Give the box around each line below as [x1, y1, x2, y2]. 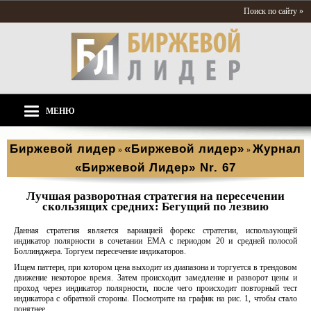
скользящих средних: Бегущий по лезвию [42, 200, 269, 213]
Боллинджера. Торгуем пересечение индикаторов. [14, 246, 186, 256]
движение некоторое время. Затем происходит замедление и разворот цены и [14, 273, 297, 283]
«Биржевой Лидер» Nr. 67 [75, 161, 236, 174]
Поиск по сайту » [244, 6, 303, 16]
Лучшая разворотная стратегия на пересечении [26, 190, 285, 203]
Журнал [253, 142, 301, 155]
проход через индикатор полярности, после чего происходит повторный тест [14, 283, 297, 293]
